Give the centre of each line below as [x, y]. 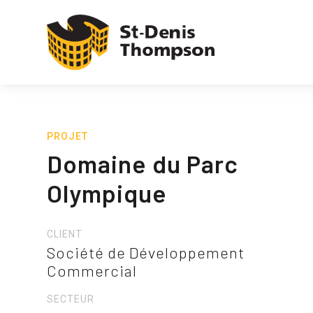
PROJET [68, 137]
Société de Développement [146, 253]
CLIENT [65, 234]
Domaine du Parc [143, 164]
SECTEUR [71, 299]
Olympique [107, 193]
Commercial [92, 271]
